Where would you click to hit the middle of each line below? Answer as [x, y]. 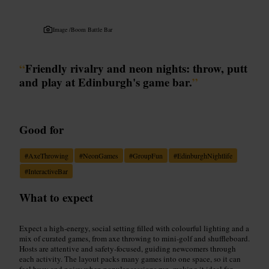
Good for [41, 129]
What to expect [56, 197]
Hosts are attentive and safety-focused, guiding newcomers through [128, 248]
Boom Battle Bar [92, 29]
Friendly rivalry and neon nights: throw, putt [136, 68]
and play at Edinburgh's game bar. [106, 82]
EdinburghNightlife [205, 155]
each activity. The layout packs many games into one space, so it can [130, 258]
